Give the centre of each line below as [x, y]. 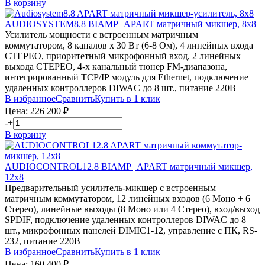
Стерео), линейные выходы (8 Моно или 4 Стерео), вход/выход [132, 209]
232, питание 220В [43, 241]
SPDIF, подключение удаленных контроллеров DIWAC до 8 [125, 219]
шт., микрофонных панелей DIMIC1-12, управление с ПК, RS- [131, 230]
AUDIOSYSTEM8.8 [46, 24]
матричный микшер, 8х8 [206, 24]
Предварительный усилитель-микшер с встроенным [110, 188]
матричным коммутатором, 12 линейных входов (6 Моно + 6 [127, 198]
